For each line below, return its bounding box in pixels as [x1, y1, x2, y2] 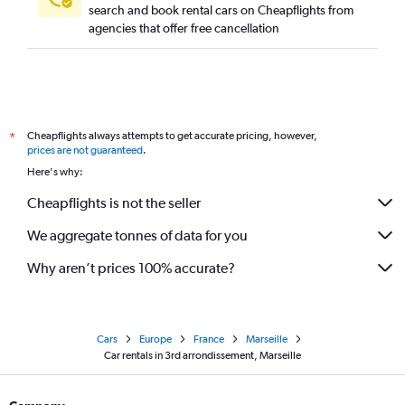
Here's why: [27, 165, 83, 178]
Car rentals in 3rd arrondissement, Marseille [104, 349, 301, 362]
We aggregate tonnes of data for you [27, 226, 248, 244]
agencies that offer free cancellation [89, 21, 279, 35]
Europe [138, 333, 172, 345]
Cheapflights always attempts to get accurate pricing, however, [27, 129, 317, 142]
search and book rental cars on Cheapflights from [89, 3, 353, 17]
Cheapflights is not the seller [27, 193, 201, 212]
